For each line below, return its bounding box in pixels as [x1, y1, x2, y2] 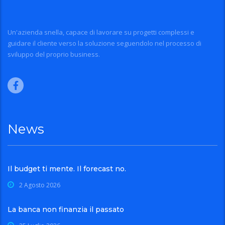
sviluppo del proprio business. [8, 49, 100, 59]
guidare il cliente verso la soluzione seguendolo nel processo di [8, 38, 201, 48]
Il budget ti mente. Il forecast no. [8, 164, 126, 173]
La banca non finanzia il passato [8, 204, 124, 214]
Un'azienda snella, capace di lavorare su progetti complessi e [8, 27, 194, 37]
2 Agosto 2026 [19, 180, 60, 189]
